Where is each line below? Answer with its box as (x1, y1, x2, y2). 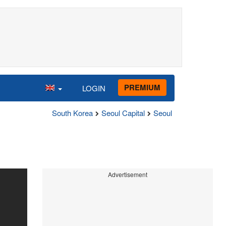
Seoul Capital (101, 107, 145, 118)
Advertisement (107, 170, 147, 179)
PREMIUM (124, 81, 160, 93)
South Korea (52, 107, 93, 118)
